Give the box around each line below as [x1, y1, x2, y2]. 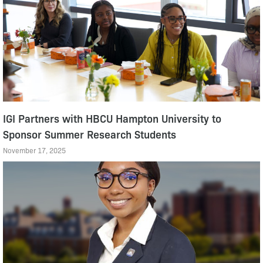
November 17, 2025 [3, 145, 66, 155]
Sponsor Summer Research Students [3, 126, 176, 141]
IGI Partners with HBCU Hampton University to [3, 110, 221, 125]
